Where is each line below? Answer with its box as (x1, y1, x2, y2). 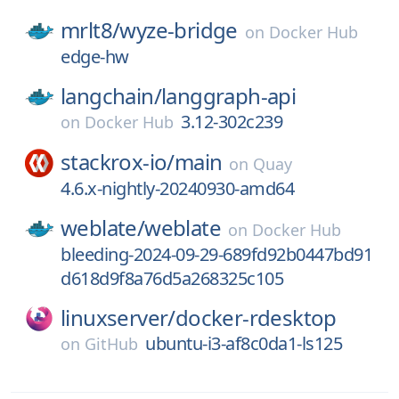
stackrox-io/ (61, 147, 175, 176)
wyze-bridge (119, 15, 238, 45)
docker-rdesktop (175, 303, 337, 332)
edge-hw (61, 45, 129, 69)
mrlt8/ (61, 15, 120, 45)
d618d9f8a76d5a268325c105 (61, 266, 283, 290)
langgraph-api (161, 81, 297, 110)
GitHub (85, 333, 138, 354)
